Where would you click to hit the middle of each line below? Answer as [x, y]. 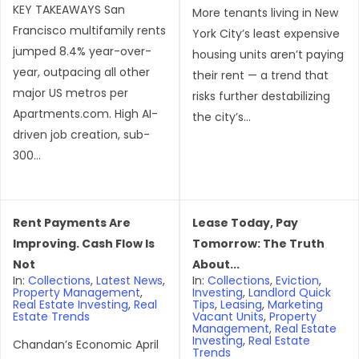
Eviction [297, 280]
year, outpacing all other [81, 72]
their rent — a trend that [260, 75]
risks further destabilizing [261, 96]
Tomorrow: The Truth [258, 244]
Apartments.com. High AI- [85, 114]
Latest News [129, 280]
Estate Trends [51, 317]
